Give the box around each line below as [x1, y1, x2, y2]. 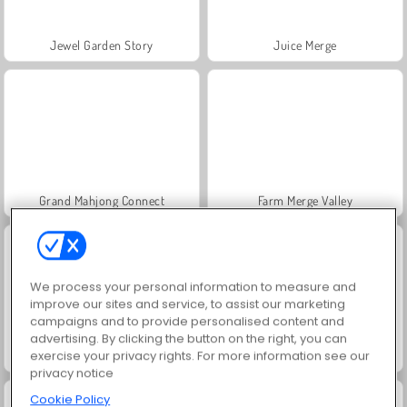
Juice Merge [273, 36, 337, 53]
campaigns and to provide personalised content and [30, 313, 345, 331]
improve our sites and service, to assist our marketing [30, 295, 346, 313]
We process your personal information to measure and [30, 278, 357, 296]
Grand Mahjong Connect [38, 192, 165, 208]
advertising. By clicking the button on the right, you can [30, 330, 348, 348]
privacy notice [30, 364, 114, 382]
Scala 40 [283, 347, 327, 363]
